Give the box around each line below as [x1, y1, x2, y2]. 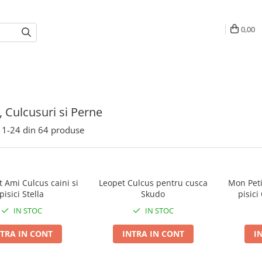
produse [51, 124, 84, 136]
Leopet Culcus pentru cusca [98, 177, 208, 188]
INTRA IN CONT [122, 228, 184, 239]
